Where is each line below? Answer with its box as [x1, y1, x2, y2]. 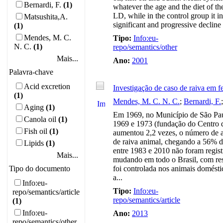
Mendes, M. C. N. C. [113, 97, 180, 106]
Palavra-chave [9, 68, 53, 76]
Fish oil [24, 127, 47, 135]
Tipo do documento [9, 164, 70, 173]
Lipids [24, 139, 44, 147]
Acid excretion [24, 82, 70, 91]
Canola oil [24, 115, 56, 123]
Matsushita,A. [24, 12, 68, 21]
